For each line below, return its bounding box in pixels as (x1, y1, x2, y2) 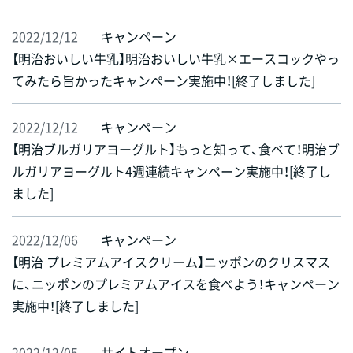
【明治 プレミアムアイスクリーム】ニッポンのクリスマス (12, 252, 330, 272)
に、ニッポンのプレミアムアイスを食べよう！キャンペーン (12, 274, 340, 294)
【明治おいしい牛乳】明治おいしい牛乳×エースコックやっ (12, 49, 340, 69)
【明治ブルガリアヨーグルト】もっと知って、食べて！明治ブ (12, 139, 340, 159)
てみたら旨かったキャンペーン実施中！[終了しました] (12, 71, 315, 91)
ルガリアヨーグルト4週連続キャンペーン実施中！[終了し (12, 162, 331, 181)
